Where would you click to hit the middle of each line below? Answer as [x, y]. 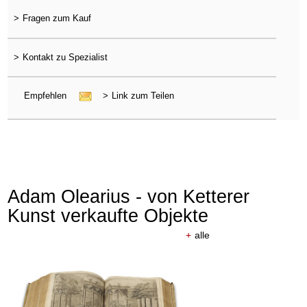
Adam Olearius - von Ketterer [129, 197]
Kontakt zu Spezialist [65, 57]
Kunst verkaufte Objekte [108, 216]
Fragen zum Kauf [57, 19]
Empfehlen [46, 95]
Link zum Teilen [143, 95]
